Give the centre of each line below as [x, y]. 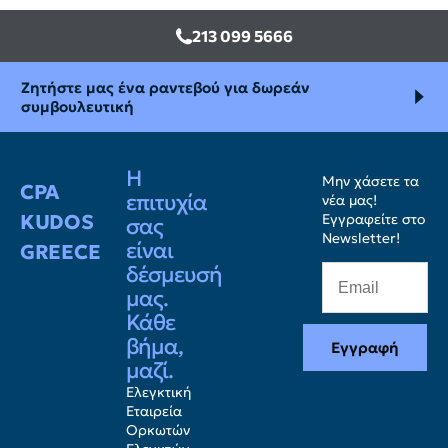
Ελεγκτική [159, 391]
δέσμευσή [174, 274]
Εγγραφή [365, 347]
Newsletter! [360, 237]
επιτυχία [167, 202]
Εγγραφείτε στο [373, 218]
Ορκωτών [158, 429]
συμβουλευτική [77, 106]
